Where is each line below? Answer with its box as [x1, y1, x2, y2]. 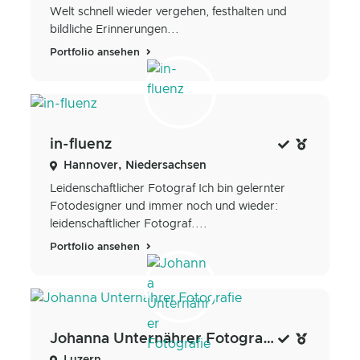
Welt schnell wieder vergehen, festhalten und [50, 6, 287, 18]
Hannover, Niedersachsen [63, 159, 207, 171]
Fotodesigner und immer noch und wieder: [50, 200, 278, 212]
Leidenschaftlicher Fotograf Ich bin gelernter [50, 182, 285, 194]
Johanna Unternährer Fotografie [263, 332, 275, 347]
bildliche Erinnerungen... [50, 23, 179, 35]
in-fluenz [50, 137, 112, 152]
